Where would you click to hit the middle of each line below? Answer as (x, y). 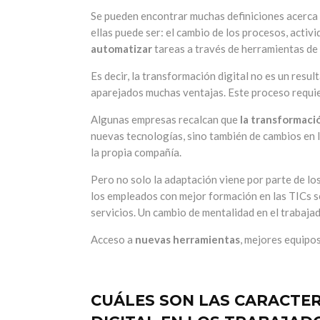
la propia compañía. (136, 152)
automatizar (121, 49)
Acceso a (113, 240)
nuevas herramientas (187, 240)
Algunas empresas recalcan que (165, 120)
